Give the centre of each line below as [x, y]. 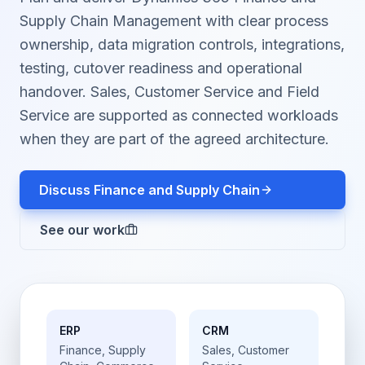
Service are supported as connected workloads [179, 115]
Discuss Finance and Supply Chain [150, 190]
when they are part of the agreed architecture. [174, 139]
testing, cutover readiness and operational [161, 68]
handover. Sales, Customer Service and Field [169, 92]
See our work [82, 230]
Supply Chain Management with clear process [174, 21]
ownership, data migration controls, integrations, [182, 44]
